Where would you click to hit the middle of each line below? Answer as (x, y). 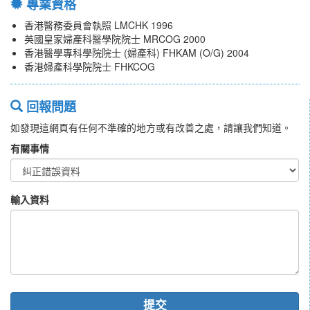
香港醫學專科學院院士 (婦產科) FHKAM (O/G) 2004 (137, 53)
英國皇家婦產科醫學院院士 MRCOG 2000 (115, 39)
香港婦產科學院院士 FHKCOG (90, 67)
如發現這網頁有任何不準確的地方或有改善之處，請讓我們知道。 (151, 128)
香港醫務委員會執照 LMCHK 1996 (99, 25)
